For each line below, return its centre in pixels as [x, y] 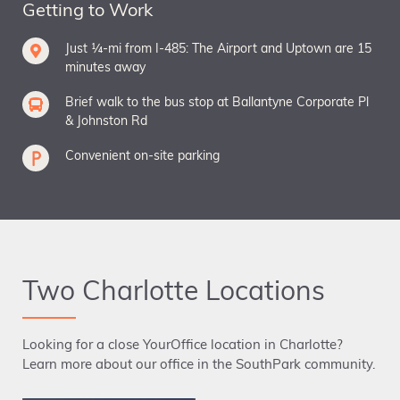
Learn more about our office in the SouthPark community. [199, 365]
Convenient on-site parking [142, 156]
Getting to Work [87, 11]
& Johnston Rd [106, 121]
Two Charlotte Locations [174, 293]
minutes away [105, 68]
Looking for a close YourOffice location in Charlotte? [183, 346]
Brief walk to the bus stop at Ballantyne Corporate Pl [217, 103]
